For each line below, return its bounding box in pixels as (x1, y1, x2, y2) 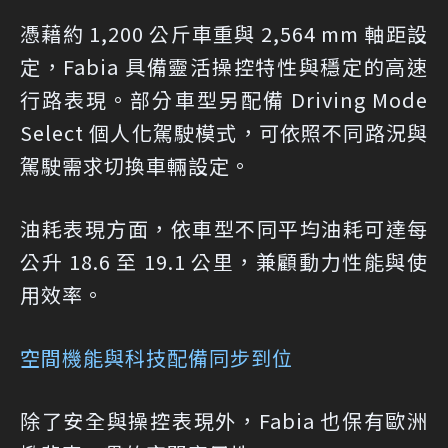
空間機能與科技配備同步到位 (20, 343, 293, 373)
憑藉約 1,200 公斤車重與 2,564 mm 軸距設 (20, 19, 428, 49)
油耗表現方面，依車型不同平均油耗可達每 (20, 214, 428, 244)
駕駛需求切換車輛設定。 (20, 151, 251, 181)
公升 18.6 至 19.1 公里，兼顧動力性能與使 (20, 247, 428, 277)
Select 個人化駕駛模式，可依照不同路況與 (20, 118, 428, 148)
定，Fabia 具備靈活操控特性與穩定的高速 (20, 52, 428, 82)
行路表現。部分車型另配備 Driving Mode (20, 85, 428, 115)
